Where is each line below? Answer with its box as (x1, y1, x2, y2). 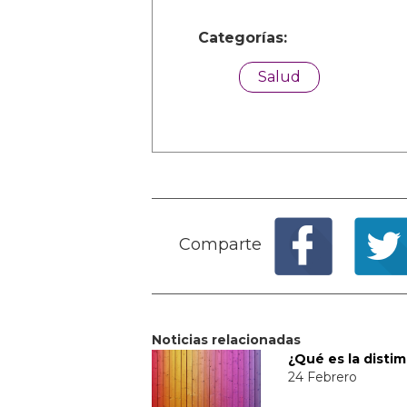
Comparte (179, 233, 262, 254)
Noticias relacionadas (152, 331, 301, 348)
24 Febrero (288, 368, 357, 385)
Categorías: (198, 28, 287, 46)
